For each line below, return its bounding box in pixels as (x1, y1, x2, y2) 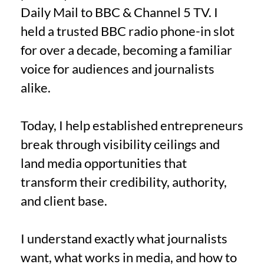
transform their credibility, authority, (21, 173, 227, 190)
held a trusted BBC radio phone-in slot (21, 22, 235, 39)
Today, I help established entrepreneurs (21, 117, 243, 133)
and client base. (21, 192, 107, 209)
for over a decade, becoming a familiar (21, 41, 232, 58)
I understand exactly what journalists (21, 230, 227, 246)
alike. (21, 79, 51, 95)
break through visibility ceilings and (21, 136, 220, 152)
